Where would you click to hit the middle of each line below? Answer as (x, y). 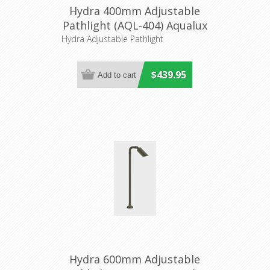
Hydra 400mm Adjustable (135, 11)
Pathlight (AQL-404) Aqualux (135, 26)
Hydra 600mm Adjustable (135, 259)
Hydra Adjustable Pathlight (112, 39)
